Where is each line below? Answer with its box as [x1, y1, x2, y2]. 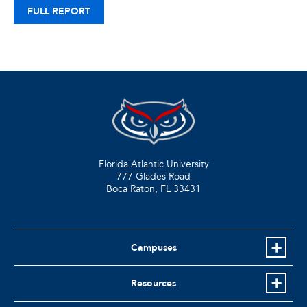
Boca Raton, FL [106, 182, 171, 195]
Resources [131, 276, 176, 290]
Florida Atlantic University [98, 157, 209, 171]
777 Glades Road [116, 169, 191, 183]
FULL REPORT [27, 5, 90, 18]
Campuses [130, 241, 177, 254]
